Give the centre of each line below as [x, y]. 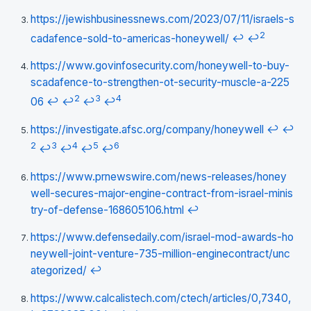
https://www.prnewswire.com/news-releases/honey [159, 176]
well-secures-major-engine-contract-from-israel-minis [162, 193]
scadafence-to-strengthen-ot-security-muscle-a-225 [160, 83]
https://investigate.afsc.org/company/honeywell [147, 129]
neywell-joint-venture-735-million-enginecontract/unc [160, 254]
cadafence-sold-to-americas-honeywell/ [130, 38]
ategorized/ [59, 270]
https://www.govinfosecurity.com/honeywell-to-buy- [160, 66]
